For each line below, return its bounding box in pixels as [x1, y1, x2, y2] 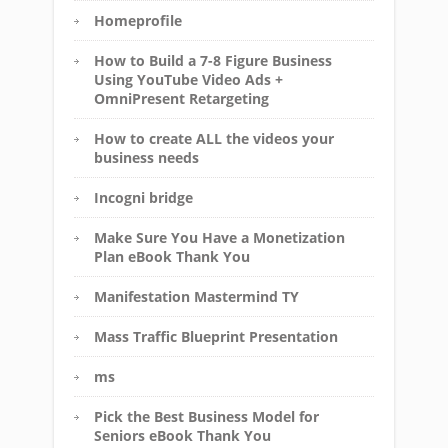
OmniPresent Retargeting [94, 88, 269, 108]
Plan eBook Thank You [94, 246, 250, 266]
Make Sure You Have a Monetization [94, 227, 345, 247]
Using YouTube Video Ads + [94, 69, 283, 89]
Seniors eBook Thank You [94, 425, 271, 445]
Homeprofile [94, 10, 182, 30]
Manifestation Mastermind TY [94, 286, 299, 306]
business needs [94, 147, 199, 167]
